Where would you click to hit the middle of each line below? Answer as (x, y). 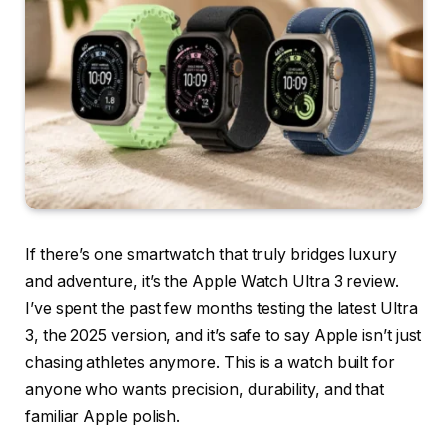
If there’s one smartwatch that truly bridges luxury (211, 255)
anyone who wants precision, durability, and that (205, 390)
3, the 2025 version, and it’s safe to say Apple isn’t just (223, 336)
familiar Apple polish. (103, 417)
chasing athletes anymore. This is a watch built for (210, 363)
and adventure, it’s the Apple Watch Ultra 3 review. (212, 282)
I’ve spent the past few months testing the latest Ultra (221, 309)
